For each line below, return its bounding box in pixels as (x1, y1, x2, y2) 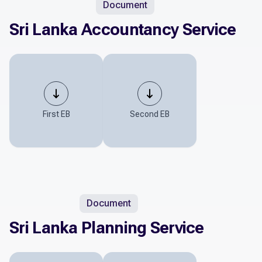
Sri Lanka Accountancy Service (9, 20, 236, 40)
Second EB (130, 109, 170, 119)
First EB (42, 109, 70, 119)
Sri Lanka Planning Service (9, 218, 204, 238)
